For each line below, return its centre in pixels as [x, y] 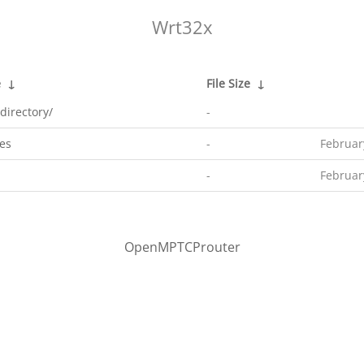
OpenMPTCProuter [182, 247]
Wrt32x [182, 27]
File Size [228, 83]
